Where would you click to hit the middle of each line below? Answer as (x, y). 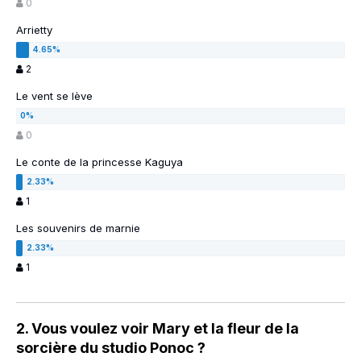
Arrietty (34, 30)
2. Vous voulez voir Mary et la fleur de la (158, 329)
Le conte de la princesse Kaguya (100, 162)
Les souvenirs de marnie (78, 228)
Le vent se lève (54, 96)
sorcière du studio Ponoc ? (111, 348)
